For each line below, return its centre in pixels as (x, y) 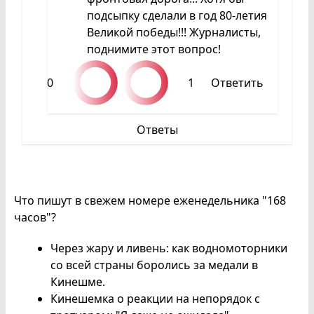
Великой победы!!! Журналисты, (174, 32)
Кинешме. (78, 281)
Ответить (237, 82)
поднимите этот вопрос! (154, 49)
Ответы (157, 129)
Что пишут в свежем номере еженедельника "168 (150, 200)
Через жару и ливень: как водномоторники (169, 248)
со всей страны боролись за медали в (154, 265)
